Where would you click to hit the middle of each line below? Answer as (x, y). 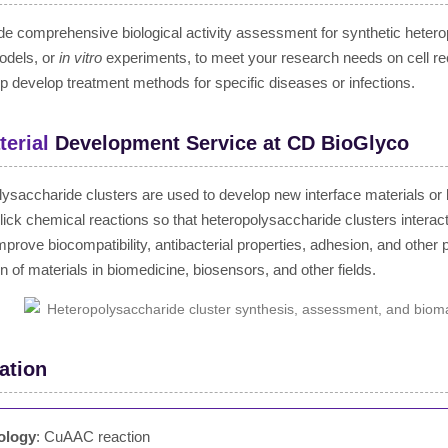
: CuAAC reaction (93, 436)
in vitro (80, 57)
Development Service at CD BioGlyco (229, 143)
